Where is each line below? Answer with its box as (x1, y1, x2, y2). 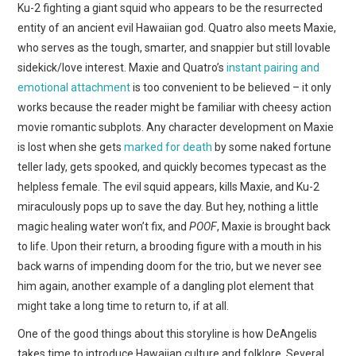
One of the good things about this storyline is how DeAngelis (17, 327, 318, 340)
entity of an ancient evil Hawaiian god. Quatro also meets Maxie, (17, 21, 337, 34)
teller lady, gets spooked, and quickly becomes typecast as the (17, 160, 327, 173)
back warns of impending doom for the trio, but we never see (17, 259, 323, 273)
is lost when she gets (17, 140, 125, 153)
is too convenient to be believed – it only (130, 80, 332, 94)
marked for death (124, 140, 213, 153)
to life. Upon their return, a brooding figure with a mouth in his (17, 239, 323, 253)
